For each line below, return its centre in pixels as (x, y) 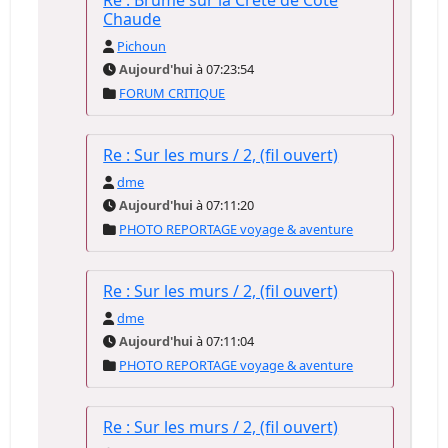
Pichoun (142, 46)
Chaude (132, 19)
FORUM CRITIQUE (172, 93)
